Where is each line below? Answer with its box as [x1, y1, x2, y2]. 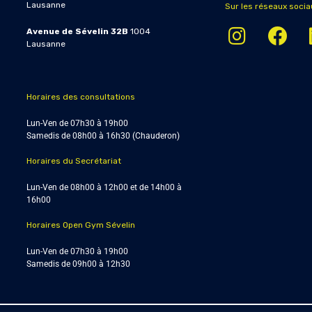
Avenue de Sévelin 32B [26, 26, 128, 36]
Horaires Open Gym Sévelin [26, 220, 135, 230]
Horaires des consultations [26, 92, 135, 102]
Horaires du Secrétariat [26, 156, 121, 166]
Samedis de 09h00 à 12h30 [26, 259, 170, 269]
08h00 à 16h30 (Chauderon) [70, 131, 180, 141]
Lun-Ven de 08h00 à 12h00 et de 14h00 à [26, 182, 182, 192]
